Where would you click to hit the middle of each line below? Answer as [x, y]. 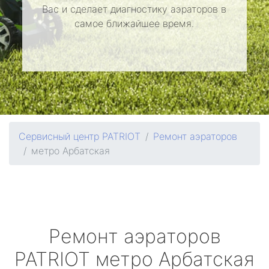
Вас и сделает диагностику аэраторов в [134, 9]
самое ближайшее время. [134, 23]
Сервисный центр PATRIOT [80, 136]
